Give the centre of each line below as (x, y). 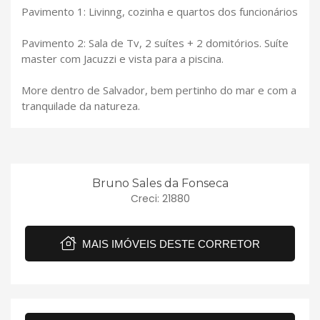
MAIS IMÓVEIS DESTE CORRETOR (170, 244)
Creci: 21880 (160, 199)
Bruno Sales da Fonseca (160, 184)
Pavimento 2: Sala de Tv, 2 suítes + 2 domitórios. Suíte (155, 43)
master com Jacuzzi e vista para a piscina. (122, 59)
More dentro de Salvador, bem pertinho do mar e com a (159, 90)
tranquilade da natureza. (81, 106)
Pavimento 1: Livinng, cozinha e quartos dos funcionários (160, 12)
